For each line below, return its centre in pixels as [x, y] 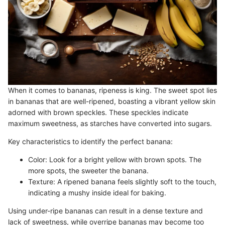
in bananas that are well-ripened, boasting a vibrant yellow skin [112, 101]
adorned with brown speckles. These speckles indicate [98, 112]
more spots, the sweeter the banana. [88, 170]
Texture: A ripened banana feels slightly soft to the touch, [122, 181]
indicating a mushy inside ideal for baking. [97, 192]
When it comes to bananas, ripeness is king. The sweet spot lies [113, 90]
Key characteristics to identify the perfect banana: [90, 141]
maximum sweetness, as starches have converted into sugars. [110, 123]
